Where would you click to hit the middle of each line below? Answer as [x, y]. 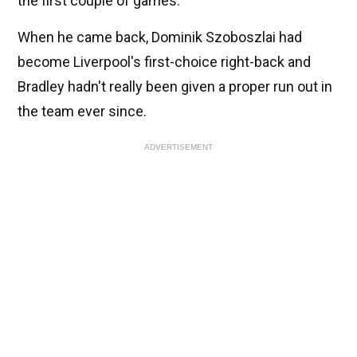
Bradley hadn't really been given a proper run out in [175, 87]
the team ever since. [82, 112]
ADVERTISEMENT [178, 147]
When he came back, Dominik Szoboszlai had [160, 37]
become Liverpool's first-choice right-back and [164, 62]
